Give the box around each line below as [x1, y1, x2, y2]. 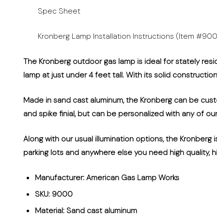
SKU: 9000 [35, 188, 73, 199]
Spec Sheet [34, 5, 80, 16]
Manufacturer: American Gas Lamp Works [35, 172, 179, 183]
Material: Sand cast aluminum [35, 205, 137, 216]
